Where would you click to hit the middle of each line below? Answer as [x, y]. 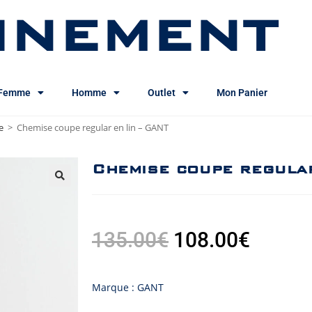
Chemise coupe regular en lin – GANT [93, 127]
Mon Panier [242, 93]
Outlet [162, 93]
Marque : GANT [128, 287]
